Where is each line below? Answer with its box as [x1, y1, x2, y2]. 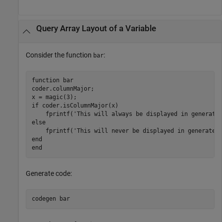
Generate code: [26, 169, 72, 177]
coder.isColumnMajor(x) [38, 102, 118, 109]
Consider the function [26, 51, 93, 59]
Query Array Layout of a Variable [36, 24, 156, 34]
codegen [31, 195, 59, 202]
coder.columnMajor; [31, 85, 94, 92]
